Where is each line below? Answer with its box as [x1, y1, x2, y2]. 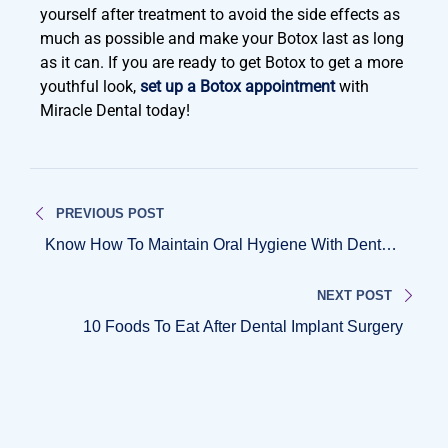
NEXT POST [316, 288, 392, 303]
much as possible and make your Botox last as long [40, 29, 404, 48]
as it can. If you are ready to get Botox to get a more [40, 53, 403, 72]
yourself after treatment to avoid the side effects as [40, 5, 400, 24]
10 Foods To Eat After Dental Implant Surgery [83, 318, 403, 335]
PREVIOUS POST [56, 206, 165, 221]
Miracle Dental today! [40, 101, 190, 120]
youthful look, [40, 77, 140, 96]
